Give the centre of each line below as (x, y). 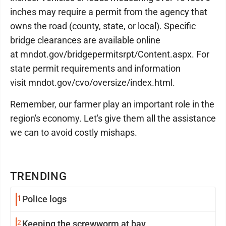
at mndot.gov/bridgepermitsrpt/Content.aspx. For (110, 54)
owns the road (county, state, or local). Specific (103, 26)
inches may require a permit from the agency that (109, 12)
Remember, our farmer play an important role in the (112, 104)
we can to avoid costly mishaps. (74, 132)
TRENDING (39, 176)
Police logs (44, 199)
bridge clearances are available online (85, 40)
